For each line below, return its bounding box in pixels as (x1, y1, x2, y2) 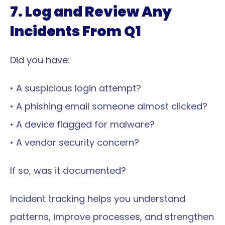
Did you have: (10, 54, 70, 66)
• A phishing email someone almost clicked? (10, 100, 207, 113)
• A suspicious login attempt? (10, 82, 141, 94)
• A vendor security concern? (10, 136, 139, 149)
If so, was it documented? (10, 164, 126, 177)
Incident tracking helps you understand (10, 192, 185, 205)
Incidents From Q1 (10, 22, 141, 41)
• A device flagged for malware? (10, 118, 155, 131)
